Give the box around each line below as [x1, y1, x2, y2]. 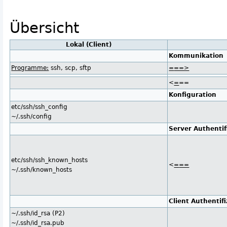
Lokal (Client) [66, 41, 111, 49]
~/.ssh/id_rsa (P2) [11, 210, 65, 217]
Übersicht [10, 19, 79, 37]
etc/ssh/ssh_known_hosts [11, 157, 88, 164]
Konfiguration [169, 91, 217, 99]
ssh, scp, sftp [49, 64, 92, 72]
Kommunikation [169, 52, 224, 60]
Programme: [11, 64, 49, 72]
